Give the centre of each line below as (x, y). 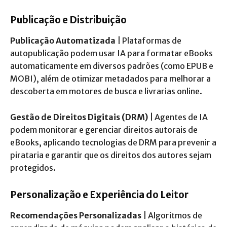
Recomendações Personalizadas (76, 215)
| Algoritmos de (172, 215)
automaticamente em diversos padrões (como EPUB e (112, 66)
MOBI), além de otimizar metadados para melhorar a (110, 78)
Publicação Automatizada (63, 40)
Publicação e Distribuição (68, 20)
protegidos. (33, 167)
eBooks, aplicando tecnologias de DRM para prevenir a (113, 142)
